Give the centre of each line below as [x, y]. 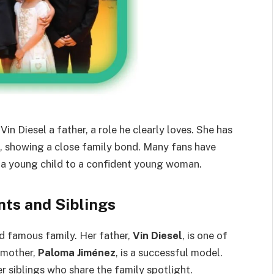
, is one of [205, 236]
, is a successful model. [169, 253]
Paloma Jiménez [77, 253]
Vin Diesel [157, 236]
